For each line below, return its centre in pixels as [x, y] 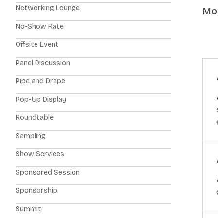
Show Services [40, 154]
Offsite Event [37, 45]
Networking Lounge [48, 8]
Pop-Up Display [41, 99]
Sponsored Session [48, 172]
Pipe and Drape [40, 81]
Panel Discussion [43, 63]
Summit [28, 209]
